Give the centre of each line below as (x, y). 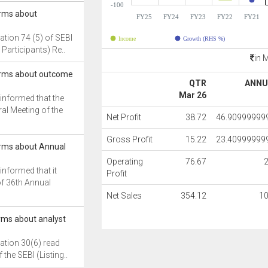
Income (127, 39)
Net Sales (124, 196)
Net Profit (124, 117)
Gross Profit (130, 139)
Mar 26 (193, 95)
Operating (125, 162)
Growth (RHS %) (204, 39)
